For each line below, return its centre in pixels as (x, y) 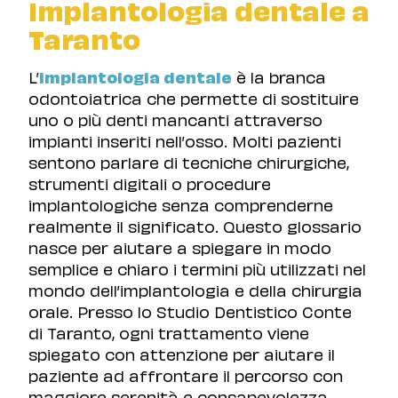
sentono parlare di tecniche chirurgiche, (189, 162)
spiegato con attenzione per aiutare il (182, 354)
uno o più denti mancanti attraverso (175, 119)
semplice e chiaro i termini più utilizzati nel (197, 268)
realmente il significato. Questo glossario (195, 226)
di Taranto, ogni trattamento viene (169, 332)
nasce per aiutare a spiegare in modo (180, 247)
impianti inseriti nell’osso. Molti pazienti (185, 140)
